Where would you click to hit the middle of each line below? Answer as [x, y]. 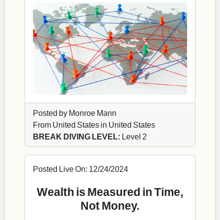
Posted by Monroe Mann [75, 112]
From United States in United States [94, 124]
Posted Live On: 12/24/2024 [81, 168]
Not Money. [110, 205]
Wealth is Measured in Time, [110, 191]
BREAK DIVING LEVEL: [77, 136]
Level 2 [134, 136]
